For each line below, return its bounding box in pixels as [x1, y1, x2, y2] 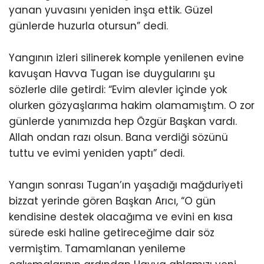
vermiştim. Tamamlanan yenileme [9, 242, 186, 256]
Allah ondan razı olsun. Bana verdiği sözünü [9, 130, 228, 144]
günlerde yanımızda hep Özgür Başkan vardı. [9, 114, 237, 128]
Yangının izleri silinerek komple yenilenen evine [9, 51, 244, 65]
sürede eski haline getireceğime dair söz [9, 226, 214, 240]
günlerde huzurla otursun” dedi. [9, 19, 168, 33]
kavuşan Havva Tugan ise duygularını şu [9, 67, 215, 81]
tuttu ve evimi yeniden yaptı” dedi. [9, 146, 184, 160]
